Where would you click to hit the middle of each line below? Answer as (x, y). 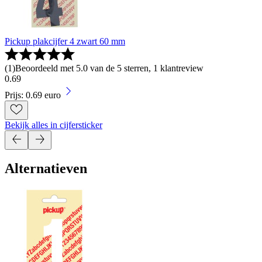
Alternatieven (46, 169)
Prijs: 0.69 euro (33, 95)
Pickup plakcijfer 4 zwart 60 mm (65, 41)
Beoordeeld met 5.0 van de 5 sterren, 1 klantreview (109, 68)
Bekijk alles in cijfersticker (54, 125)
